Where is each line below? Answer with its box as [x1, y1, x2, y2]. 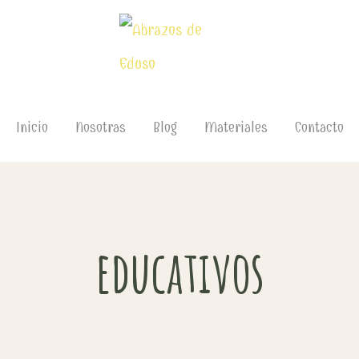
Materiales [204, 119, 268, 136]
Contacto [294, 119, 344, 136]
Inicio [15, 119, 48, 136]
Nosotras [75, 119, 126, 136]
